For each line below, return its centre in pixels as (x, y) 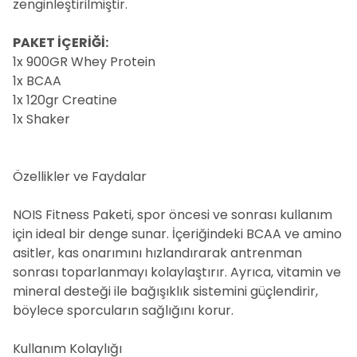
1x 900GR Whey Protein (84, 62)
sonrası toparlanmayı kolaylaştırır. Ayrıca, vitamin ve (177, 272)
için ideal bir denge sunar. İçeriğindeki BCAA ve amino (177, 234)
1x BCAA (37, 81)
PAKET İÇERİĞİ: (61, 43)
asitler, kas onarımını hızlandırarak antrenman (157, 253)
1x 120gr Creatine (65, 100)
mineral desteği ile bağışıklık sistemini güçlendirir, (165, 291)
